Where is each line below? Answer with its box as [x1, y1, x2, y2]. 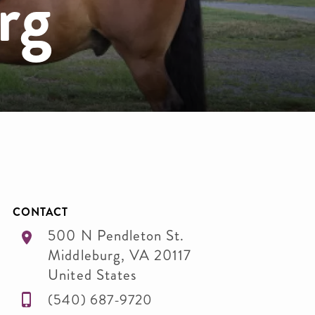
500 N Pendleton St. [48, 225, 185, 246]
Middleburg [48, 245, 121, 266]
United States [48, 264, 136, 285]
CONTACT [13, 204, 68, 220]
